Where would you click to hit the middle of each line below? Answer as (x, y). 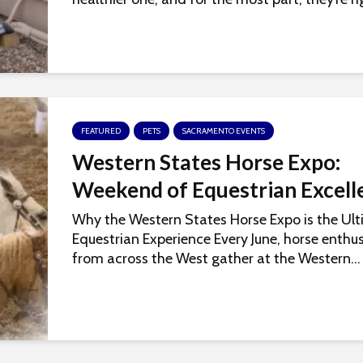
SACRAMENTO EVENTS (224, 131)
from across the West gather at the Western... (216, 259)
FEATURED (101, 131)
